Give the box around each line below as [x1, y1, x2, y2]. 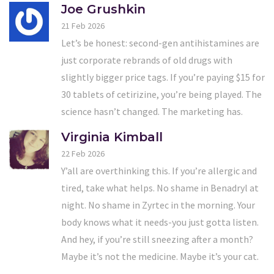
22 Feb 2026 [61, 148, 105, 160]
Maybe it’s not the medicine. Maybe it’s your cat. [61, 250, 259, 263]
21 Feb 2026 [61, 20, 105, 32]
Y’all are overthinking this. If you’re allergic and [61, 165, 257, 177]
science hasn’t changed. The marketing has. [61, 105, 243, 118]
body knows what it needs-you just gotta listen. [61, 216, 259, 229]
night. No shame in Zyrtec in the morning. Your [61, 199, 255, 212]
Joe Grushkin [61, 2, 146, 17]
